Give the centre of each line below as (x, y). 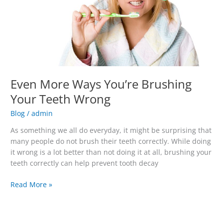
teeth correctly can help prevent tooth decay (85, 163)
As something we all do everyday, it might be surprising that (111, 130)
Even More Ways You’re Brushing (101, 84)
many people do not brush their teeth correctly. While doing (111, 141)
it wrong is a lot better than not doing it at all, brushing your (111, 152)
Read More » (32, 184)
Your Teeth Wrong (61, 99)
